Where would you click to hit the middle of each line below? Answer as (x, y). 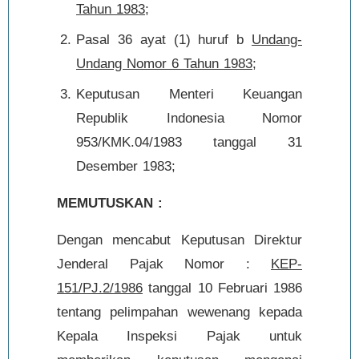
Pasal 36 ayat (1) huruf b (164, 39)
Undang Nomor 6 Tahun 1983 (164, 63)
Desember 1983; (126, 166)
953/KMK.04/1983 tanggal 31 (189, 142)
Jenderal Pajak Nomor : (164, 264)
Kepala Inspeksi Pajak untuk (179, 336)
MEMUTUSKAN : (110, 203)
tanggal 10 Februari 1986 (222, 288)
